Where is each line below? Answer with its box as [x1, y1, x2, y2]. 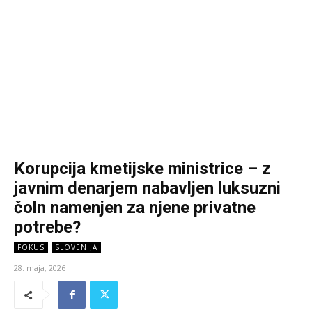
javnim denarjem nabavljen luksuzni [14, 178, 281, 198]
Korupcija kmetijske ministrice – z [14, 159, 271, 179]
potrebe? [14, 217, 81, 237]
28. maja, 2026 [14, 263, 65, 274]
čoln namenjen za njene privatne [14, 198, 256, 218]
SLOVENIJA [55, 242, 97, 253]
